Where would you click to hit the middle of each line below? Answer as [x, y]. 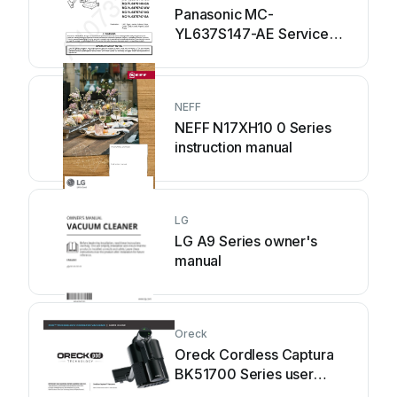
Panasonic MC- [224, 14]
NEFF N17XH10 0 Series [253, 128]
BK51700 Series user [244, 374]
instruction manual [234, 147]
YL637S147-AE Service [252, 34]
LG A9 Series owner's [246, 241]
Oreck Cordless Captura [254, 354]
